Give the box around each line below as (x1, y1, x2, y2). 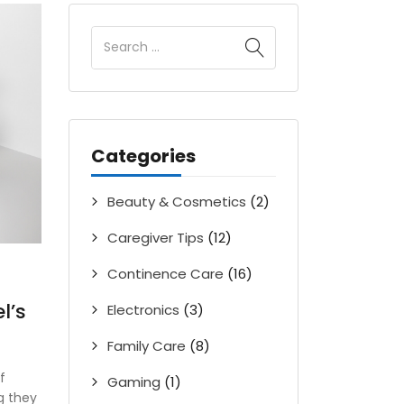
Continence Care (107, 263, 224, 283)
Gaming (107, 372, 161, 391)
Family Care (107, 335, 186, 355)
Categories (91, 142, 196, 169)
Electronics (107, 299, 179, 319)
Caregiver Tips (107, 227, 204, 247)
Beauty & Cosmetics (107, 191, 246, 211)
